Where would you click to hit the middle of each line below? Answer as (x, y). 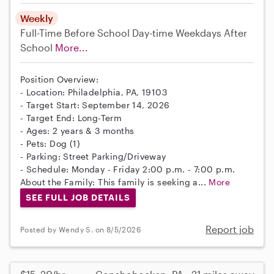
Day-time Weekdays (177, 32)
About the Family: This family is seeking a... (115, 182)
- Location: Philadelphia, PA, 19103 (94, 92)
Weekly (37, 18)
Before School (97, 32)
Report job (230, 229)
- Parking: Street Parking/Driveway (93, 156)
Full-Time (42, 32)
